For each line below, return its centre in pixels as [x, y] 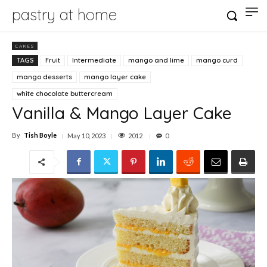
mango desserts [44, 77]
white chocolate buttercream [65, 93]
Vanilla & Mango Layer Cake [122, 113]
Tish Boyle [40, 135]
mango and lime [156, 60]
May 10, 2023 [86, 136]
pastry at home [64, 15]
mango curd [217, 60]
